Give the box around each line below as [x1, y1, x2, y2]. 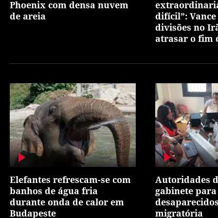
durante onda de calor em [10, 196, 124, 208]
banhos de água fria [10, 184, 98, 197]
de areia [10, 10, 46, 22]
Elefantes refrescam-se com [10, 173, 131, 185]
